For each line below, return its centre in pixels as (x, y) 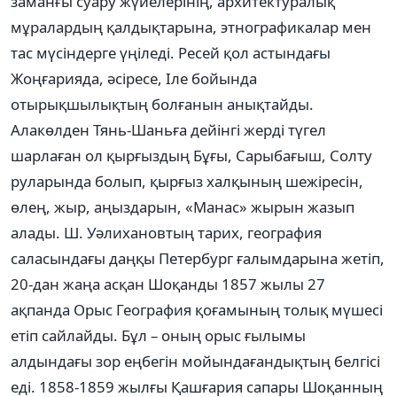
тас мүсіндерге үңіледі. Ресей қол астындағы (171, 52)
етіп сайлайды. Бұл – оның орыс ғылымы (158, 335)
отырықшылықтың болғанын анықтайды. (162, 104)
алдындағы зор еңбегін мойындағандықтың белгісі (195, 361)
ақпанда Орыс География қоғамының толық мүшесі (197, 309)
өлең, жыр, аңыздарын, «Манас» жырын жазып (183, 206)
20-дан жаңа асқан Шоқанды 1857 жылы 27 (168, 284)
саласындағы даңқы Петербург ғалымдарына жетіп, (198, 258)
